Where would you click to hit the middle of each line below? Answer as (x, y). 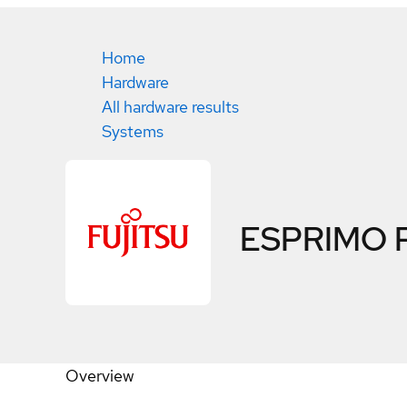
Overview (100, 376)
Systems (133, 131)
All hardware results (170, 107)
